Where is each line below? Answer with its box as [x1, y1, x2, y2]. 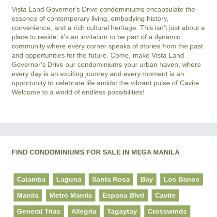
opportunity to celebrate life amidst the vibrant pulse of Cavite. [12, 79, 201, 87]
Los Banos [164, 175, 200, 184]
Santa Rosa [92, 175, 130, 184]
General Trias [17, 207, 61, 216]
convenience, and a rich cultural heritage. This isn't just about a [12, 24, 205, 32]
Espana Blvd [103, 191, 144, 200]
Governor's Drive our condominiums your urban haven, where [12, 61, 201, 69]
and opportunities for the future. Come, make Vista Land [12, 51, 184, 60]
